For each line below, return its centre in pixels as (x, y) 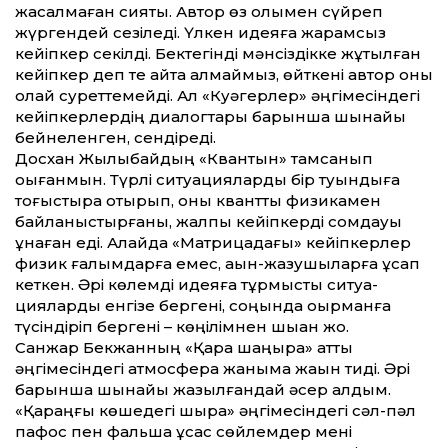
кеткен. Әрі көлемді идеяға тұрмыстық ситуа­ (196, 284)
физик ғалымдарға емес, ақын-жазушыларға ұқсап (217, 263)
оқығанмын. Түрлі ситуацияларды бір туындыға (207, 179)
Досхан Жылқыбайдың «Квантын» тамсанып (194, 158)
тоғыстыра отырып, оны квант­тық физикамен (198, 200)
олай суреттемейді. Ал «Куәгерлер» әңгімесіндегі (217, 95)
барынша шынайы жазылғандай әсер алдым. (203, 389)
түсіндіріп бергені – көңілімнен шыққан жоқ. (182, 326)
